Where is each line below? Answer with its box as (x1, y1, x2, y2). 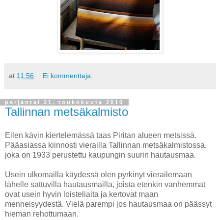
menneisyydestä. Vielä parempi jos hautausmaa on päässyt (5, 200, 212, 209)
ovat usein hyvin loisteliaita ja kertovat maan (5, 190, 158, 199)
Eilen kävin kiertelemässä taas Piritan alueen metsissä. (5, 131, 196, 140)
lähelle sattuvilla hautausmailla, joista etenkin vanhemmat (5, 180, 205, 189)
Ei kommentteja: (43, 72, 93, 80)
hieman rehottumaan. (5, 210, 79, 219)
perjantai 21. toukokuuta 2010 (5, 99, 124, 106)
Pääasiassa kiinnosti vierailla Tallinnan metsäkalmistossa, (5, 141, 207, 150)
